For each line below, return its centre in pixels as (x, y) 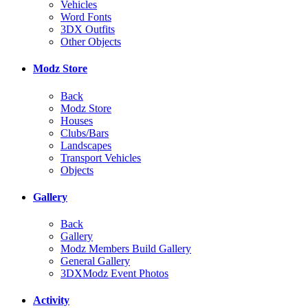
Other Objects (91, 42)
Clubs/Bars (85, 133)
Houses (77, 120)
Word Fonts (86, 17)
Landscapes (86, 145)
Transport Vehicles (101, 157)
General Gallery (95, 261)
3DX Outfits (88, 29)
